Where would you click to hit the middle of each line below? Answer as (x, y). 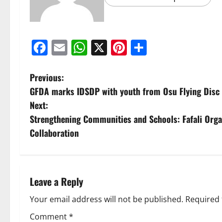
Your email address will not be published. (107, 199)
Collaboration (54, 133)
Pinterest (160, 48)
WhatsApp (125, 48)
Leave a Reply (56, 182)
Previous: (47, 78)
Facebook (83, 48)
